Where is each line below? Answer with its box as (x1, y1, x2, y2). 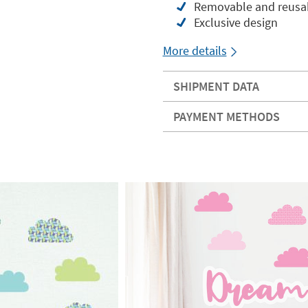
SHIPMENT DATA (173, 78, 259, 94)
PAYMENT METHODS (173, 109, 280, 124)
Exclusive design (193, 14, 278, 30)
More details (162, 43, 227, 58)
